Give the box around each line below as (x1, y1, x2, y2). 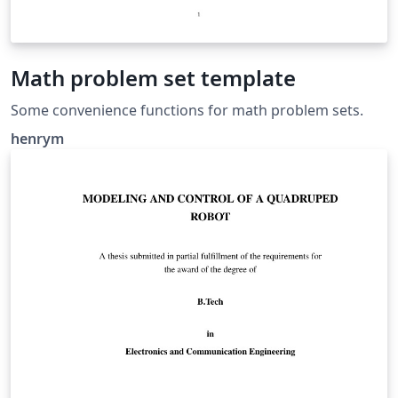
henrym (11, 129, 64, 149)
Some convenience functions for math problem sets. (11, 100, 363, 121)
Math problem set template (11, 63, 296, 93)
